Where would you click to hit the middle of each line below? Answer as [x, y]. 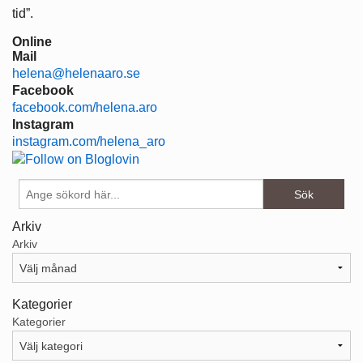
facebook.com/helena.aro [85, 107]
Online [32, 41]
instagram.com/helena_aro [89, 141]
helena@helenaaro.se [76, 73]
